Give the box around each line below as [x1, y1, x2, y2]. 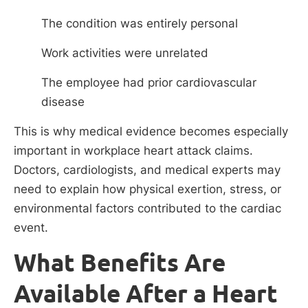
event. [14, 221, 48, 235]
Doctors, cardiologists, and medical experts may [14, 163, 280, 177]
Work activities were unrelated [41, 46, 208, 60]
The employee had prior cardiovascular [41, 76, 256, 90]
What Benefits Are [14, 248, 225, 278]
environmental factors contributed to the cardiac [14, 201, 281, 216]
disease [41, 95, 85, 109]
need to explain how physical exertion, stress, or [14, 182, 281, 197]
